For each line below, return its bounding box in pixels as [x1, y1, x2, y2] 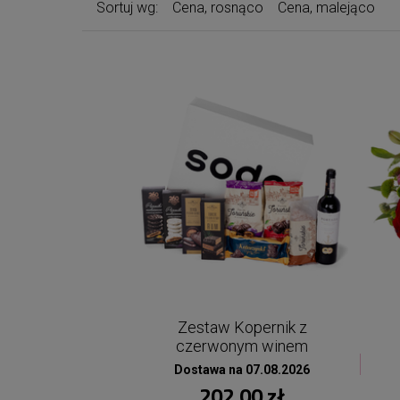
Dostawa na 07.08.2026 [174, 362, 310, 377]
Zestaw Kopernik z [177, 318, 307, 337]
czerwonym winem [176, 337, 308, 355]
